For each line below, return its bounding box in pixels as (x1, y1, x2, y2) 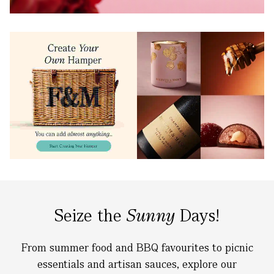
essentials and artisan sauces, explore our (37, 256, 237, 271)
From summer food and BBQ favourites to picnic (21, 240, 253, 254)
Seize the (54, 204, 127, 226)
